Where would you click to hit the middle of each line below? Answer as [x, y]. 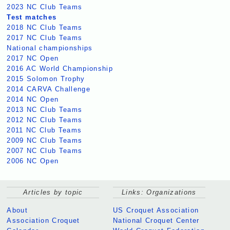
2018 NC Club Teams [45, 28]
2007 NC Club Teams [45, 151]
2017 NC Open [33, 59]
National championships [50, 48]
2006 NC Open [33, 161]
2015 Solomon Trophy [46, 79]
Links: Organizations [159, 193]
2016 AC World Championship [60, 69]
